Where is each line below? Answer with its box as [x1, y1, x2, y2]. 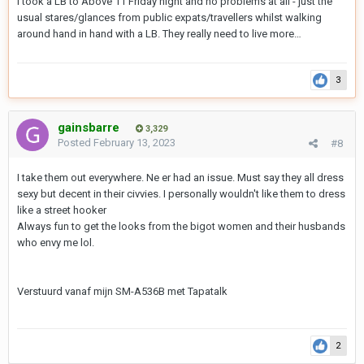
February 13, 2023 [93, 136, 175, 149]
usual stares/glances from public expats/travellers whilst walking [17, 11, 322, 24]
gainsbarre [58, 120, 119, 135]
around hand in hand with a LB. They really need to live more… [17, 28, 301, 40]
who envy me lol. [17, 236, 94, 249]
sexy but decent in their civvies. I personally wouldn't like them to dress [17, 188, 345, 200]
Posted [58, 136, 93, 149]
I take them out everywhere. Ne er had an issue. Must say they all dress [17, 171, 344, 184]
